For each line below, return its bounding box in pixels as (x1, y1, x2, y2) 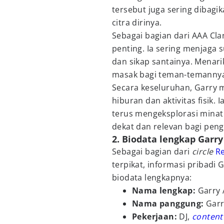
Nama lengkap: (132, 185, 198, 196)
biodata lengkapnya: (112, 172, 192, 183)
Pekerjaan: (132, 211, 179, 222)
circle (192, 146, 215, 157)
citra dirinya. (112, 17, 162, 28)
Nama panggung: (132, 198, 206, 209)
